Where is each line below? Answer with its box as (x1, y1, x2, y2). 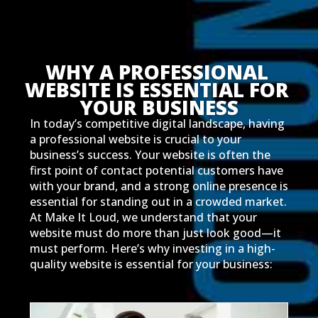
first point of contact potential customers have (29, 162, 283, 178)
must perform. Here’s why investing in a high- (29, 240, 275, 256)
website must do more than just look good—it (29, 224, 281, 241)
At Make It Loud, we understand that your (29, 209, 257, 225)
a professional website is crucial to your (29, 131, 241, 147)
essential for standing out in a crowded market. (29, 193, 287, 209)
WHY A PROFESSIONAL (45, 57, 268, 85)
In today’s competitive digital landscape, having (29, 115, 285, 131)
